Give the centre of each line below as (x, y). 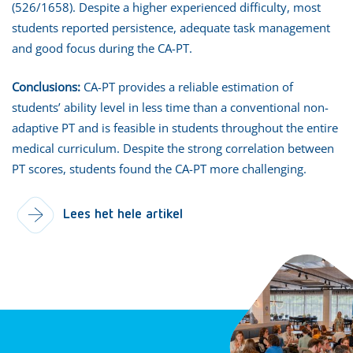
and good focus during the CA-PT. (102, 48)
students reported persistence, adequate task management (171, 28)
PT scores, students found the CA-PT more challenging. (159, 169)
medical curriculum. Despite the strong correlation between (173, 148)
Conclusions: (46, 87)
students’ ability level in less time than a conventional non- (170, 107)
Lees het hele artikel (123, 214)
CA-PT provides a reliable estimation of (187, 87)
